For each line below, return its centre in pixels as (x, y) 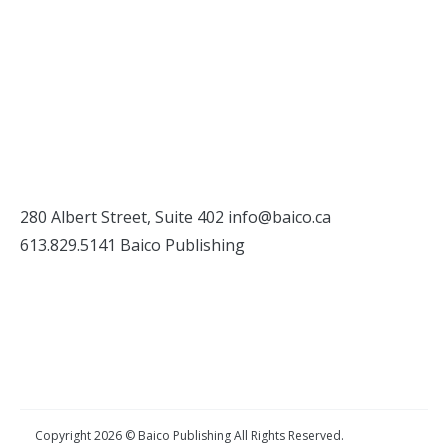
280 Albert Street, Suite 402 (124, 217)
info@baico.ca (279, 217)
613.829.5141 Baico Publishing (132, 245)
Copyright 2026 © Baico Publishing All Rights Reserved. (189, 436)
